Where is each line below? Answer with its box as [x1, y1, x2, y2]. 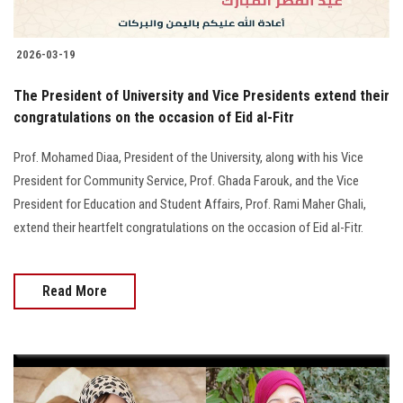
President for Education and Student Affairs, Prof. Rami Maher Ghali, [13, 195, 366, 212]
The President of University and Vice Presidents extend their [13, 86, 390, 104]
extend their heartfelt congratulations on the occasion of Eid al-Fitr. [13, 219, 363, 236]
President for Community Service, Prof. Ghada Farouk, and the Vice [13, 172, 359, 189]
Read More [42, 282, 107, 300]
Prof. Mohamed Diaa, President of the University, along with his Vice [13, 148, 363, 166]
